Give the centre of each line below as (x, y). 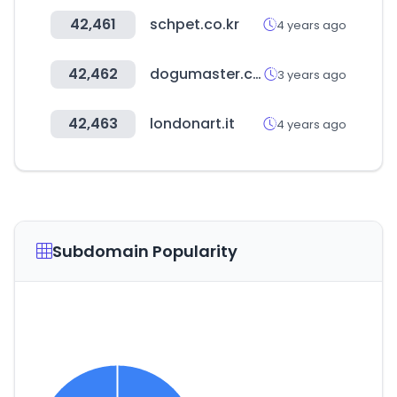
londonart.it (192, 124)
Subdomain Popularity (145, 251)
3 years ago (312, 74)
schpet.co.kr (195, 24)
